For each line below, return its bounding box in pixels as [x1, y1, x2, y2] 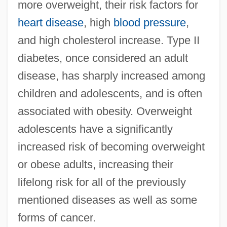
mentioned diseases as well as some [17, 194, 197, 207]
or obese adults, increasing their [17, 158, 173, 171]
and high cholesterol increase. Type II [17, 34, 200, 47]
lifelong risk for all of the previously [17, 176, 186, 189]
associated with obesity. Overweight [17, 105, 192, 118]
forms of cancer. [17, 211, 96, 224]
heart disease [17, 16, 84, 29]
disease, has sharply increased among [17, 69, 205, 83]
